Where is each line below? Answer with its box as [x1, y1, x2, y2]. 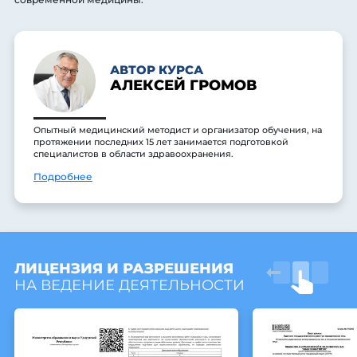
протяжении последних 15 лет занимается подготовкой [33, 136, 288, 147]
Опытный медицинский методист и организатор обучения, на [33, 124, 322, 135]
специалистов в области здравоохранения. [33, 148, 233, 159]
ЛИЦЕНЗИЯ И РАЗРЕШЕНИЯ [14, 259, 233, 277]
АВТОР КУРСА [109, 62, 203, 78]
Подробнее [33, 170, 92, 182]
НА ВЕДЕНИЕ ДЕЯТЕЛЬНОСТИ [14, 276, 245, 294]
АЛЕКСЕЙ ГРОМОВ [109, 76, 257, 95]
